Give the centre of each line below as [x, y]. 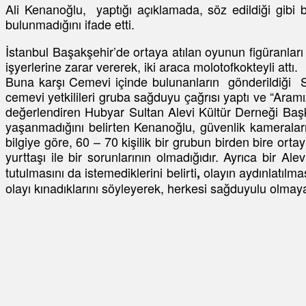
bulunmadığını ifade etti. [70, 24]
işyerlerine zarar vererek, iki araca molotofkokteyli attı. [152, 66]
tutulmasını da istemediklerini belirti [101, 172]
